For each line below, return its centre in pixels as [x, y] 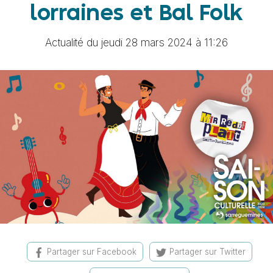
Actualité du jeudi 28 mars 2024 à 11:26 [136, 43]
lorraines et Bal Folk [136, 14]
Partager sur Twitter [207, 252]
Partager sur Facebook [92, 252]
